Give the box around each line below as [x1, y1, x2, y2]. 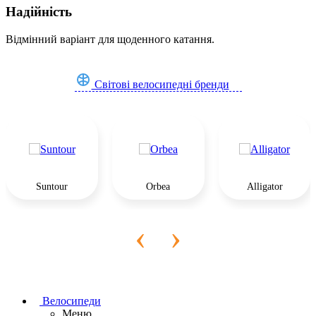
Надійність [6, 4, 72, 20]
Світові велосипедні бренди [91, 78, 229, 90]
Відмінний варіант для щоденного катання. [6, 32, 214, 45]
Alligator [246, 181, 283, 192]
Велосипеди [39, 294, 101, 307]
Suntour [36, 181, 68, 192]
